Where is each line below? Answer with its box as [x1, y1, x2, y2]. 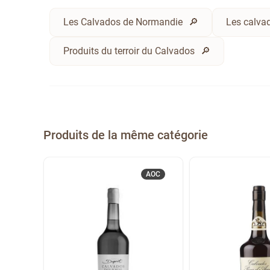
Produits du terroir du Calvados [63, 45, 195, 57]
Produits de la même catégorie [43, 127, 209, 142]
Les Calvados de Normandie [63, 16, 183, 28]
